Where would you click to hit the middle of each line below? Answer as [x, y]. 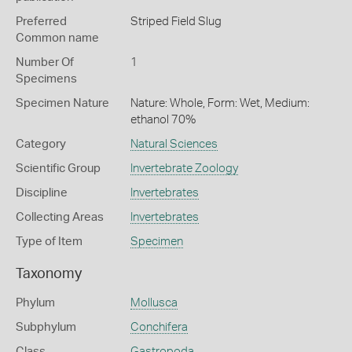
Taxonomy [49, 274]
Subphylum [46, 327]
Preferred [41, 22]
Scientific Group [58, 169]
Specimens [46, 79]
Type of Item [49, 242]
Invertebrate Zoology [184, 169]
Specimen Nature [62, 103]
